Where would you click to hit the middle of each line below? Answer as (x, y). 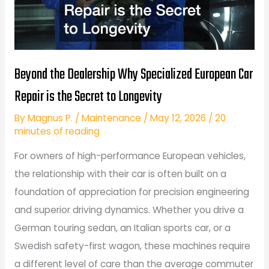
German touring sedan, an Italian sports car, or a (122, 228)
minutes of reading (57, 131)
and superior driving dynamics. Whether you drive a (129, 210)
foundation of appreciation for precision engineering (131, 192)
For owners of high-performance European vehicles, (130, 156)
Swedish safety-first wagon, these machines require (132, 246)
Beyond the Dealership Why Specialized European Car (133, 75)
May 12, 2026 (179, 118)
